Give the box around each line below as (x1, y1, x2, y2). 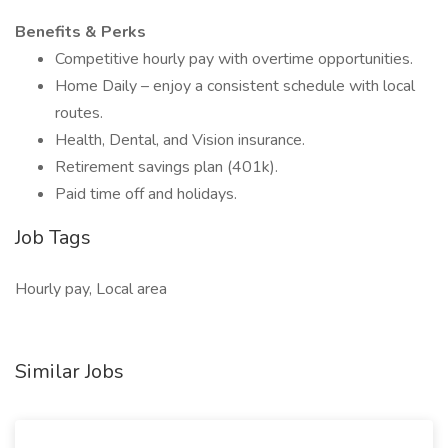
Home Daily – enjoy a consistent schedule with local (55, 75, 415, 97)
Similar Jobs (15, 358, 124, 385)
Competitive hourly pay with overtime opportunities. (55, 48, 413, 70)
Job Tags (15, 224, 91, 251)
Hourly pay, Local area (15, 278, 167, 300)
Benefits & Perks (15, 21, 146, 43)
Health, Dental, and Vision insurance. (55, 129, 305, 151)
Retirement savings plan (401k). (55, 156, 278, 178)
